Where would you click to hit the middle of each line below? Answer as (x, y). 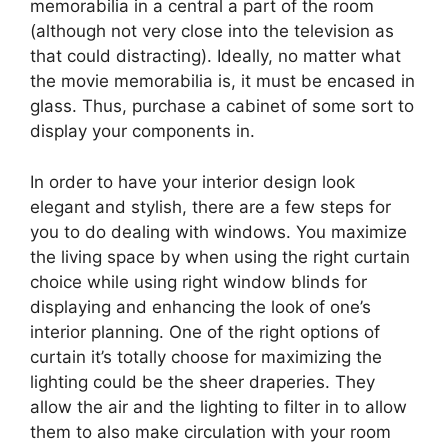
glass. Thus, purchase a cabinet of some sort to (222, 106)
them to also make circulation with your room (210, 431)
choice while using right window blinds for (198, 281)
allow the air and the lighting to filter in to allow (218, 406)
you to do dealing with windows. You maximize (218, 231)
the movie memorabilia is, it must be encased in (222, 81)
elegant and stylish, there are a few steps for (210, 206)
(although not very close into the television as (212, 31)
